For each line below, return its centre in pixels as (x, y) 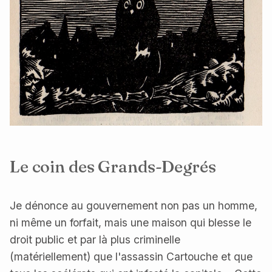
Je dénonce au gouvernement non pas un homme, (134, 205)
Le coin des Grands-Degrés (113, 166)
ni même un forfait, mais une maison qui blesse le (131, 222)
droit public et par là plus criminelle (95, 239)
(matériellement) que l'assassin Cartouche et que (131, 256)
